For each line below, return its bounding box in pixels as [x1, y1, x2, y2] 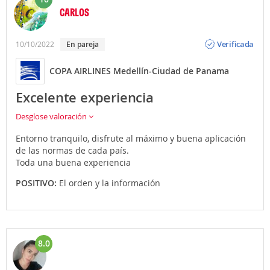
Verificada [217, 39, 254, 50]
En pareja [71, 39, 99, 49]
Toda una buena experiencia [16, 156, 131, 168]
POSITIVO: [16, 177, 59, 189]
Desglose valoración [16, 110, 89, 122]
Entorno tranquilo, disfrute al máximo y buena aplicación [16, 132, 246, 144]
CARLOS [60, 5, 89, 19]
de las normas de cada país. [16, 144, 129, 156]
